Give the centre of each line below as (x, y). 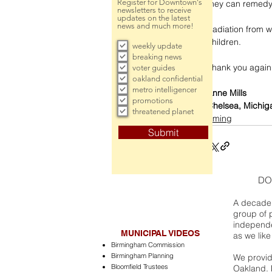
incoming (214, 118)
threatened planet (163, 111)
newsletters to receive (154, 10)
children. (225, 42)
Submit (163, 132)
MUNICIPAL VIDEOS (160, 233)
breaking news (157, 56)
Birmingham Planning (142, 256)
